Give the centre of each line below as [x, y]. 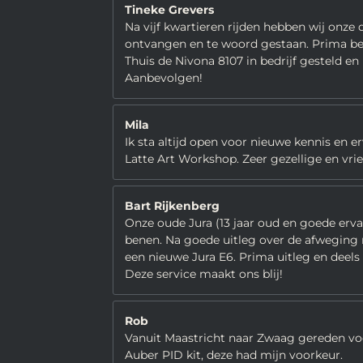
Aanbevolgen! [164, 78]
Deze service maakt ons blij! [204, 274]
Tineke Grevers [169, 10]
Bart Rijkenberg [172, 206]
